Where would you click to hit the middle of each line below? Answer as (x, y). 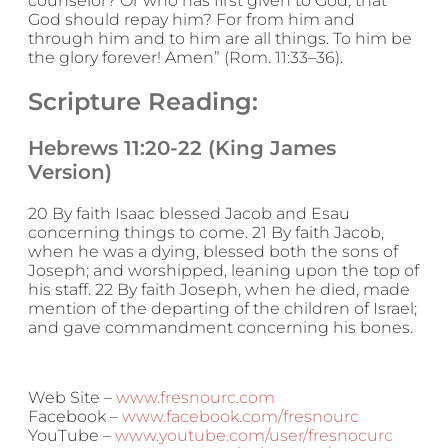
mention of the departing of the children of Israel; (222, 308)
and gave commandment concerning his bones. (220, 327)
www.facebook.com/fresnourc (240, 416)
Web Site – (72, 397)
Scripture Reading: (143, 101)
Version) (70, 171)
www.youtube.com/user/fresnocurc (254, 435)
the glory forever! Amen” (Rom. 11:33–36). (185, 57)
